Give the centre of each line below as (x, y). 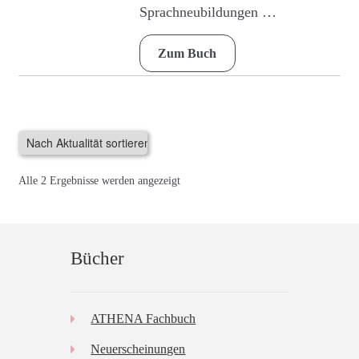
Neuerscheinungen (138, 349)
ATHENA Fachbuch (143, 319)
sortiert (195, 216)
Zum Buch (188, 54)
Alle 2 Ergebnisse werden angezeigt (99, 181)
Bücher (97, 259)
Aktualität (202, 198)
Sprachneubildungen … (208, 12)
